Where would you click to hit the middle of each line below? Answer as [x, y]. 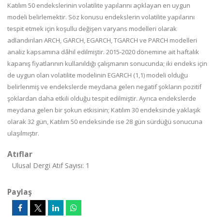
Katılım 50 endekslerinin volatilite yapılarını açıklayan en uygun [99, 5]
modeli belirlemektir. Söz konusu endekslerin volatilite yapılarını [101, 17]
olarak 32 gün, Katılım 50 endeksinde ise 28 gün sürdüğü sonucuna [105, 122]
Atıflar [20, 154]
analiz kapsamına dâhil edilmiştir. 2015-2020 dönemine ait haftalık [103, 52]
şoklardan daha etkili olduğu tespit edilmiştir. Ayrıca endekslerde [102, 98]
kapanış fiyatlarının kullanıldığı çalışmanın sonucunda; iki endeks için [107, 63]
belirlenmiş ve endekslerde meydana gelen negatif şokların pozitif [104, 87]
